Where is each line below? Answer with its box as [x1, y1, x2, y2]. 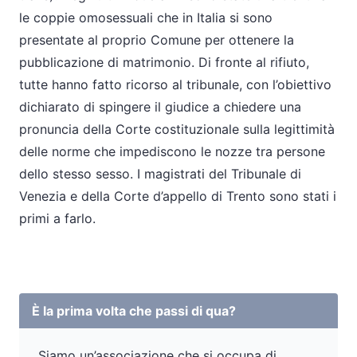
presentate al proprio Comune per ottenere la [19, 32, 294, 48]
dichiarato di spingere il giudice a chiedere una [19, 99, 301, 115]
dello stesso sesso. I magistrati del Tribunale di [19, 166, 301, 182]
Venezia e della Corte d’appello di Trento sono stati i [19, 188, 336, 204]
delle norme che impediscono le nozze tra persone [19, 143, 325, 159]
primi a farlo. [19, 210, 96, 226]
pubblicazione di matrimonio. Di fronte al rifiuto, [19, 54, 309, 70]
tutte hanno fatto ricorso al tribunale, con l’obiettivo [19, 76, 331, 92]
